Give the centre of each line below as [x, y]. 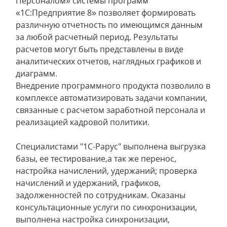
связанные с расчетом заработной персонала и [110, 110]
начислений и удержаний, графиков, [88, 183]
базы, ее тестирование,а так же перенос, [96, 159]
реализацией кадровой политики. [84, 122]
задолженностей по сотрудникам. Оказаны [101, 195]
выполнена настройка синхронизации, [93, 219]
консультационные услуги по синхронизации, [106, 207]
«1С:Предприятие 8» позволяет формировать [106, 13]
